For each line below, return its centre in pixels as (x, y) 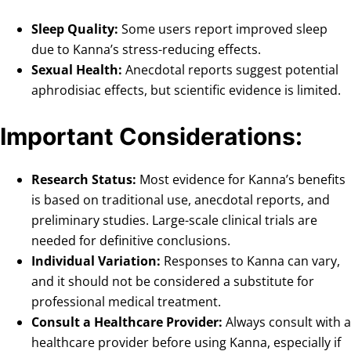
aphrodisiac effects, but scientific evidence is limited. (186, 90)
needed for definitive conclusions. (131, 241)
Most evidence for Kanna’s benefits (241, 180)
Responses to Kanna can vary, (250, 261)
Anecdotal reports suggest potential (230, 70)
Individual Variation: (96, 261)
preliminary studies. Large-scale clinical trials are (174, 221)
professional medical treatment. (126, 302)
